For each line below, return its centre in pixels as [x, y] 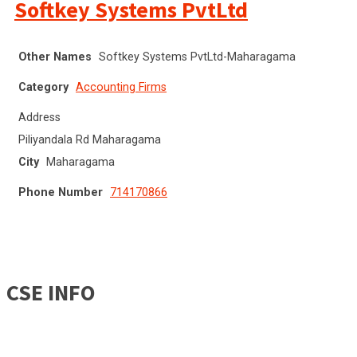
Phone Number [61, 192]
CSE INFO [51, 292]
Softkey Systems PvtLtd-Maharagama [197, 57]
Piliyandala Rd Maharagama [90, 139]
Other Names [55, 57]
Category [43, 87]
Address [39, 117]
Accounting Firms [121, 87]
